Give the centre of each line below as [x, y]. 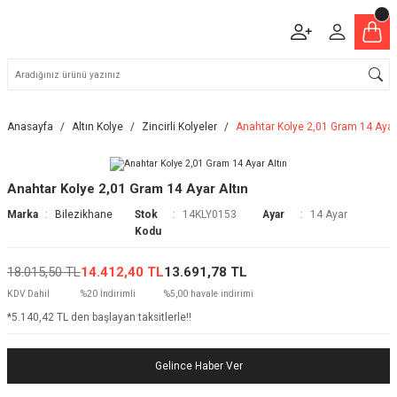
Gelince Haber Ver [198, 366]
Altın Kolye [97, 127]
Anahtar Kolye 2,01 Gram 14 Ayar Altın [128, 189]
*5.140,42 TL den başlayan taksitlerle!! [99, 317]
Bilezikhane [84, 214]
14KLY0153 [210, 214]
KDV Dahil [28, 294]
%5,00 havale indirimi [209, 294]
